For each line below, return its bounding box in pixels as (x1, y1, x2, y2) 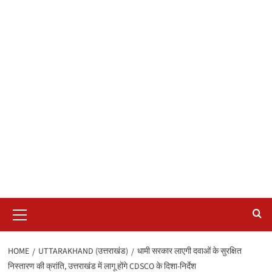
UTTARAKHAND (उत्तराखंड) (38, 245, 128, 257)
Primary (21, 197, 50, 210)
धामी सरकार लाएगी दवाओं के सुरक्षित (137, 245, 242, 257)
